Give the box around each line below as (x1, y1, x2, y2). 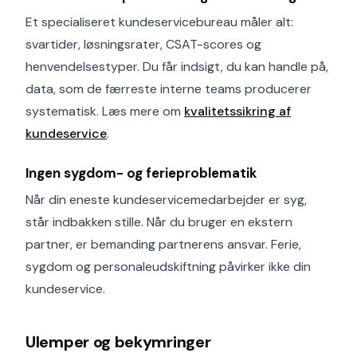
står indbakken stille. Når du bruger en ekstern (25, 214, 292, 230)
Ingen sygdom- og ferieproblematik (25, 164, 257, 182)
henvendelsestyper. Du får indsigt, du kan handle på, (25, 58, 328, 75)
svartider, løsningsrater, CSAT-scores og (25, 36, 261, 53)
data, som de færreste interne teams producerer (25, 80, 312, 97)
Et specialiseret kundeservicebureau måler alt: (25, 14, 293, 30)
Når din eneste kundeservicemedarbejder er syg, (25, 191, 307, 208)
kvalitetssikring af (184, 103, 291, 120)
